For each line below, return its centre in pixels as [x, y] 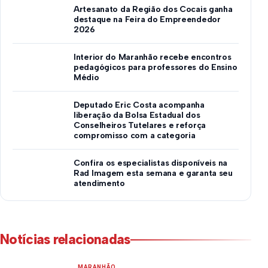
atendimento [99, 183]
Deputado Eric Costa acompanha [139, 105]
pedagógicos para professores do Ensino [156, 67]
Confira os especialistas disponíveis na [151, 163]
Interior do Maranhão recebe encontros [153, 57]
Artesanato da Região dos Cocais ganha [153, 9]
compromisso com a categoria [135, 135]
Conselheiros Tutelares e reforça [140, 125]
